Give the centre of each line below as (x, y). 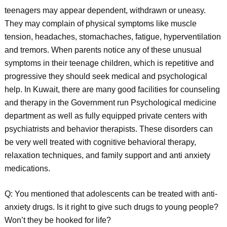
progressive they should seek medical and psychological (106, 76)
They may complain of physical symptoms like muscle (100, 24)
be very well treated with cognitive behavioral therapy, (100, 142)
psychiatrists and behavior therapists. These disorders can (108, 129)
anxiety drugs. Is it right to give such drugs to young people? (111, 207)
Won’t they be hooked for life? (58, 220)
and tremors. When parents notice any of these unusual (103, 50)
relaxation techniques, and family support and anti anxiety (107, 155)
